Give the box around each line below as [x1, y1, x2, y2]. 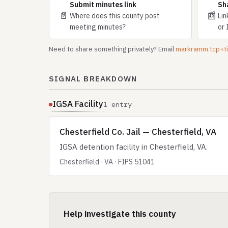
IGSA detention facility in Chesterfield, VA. [60, 142, 208, 152]
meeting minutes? [70, 22, 126, 32]
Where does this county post [70, 11, 160, 20]
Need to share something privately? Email [49, 45, 176, 53]
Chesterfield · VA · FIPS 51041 [60, 157, 155, 166]
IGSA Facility [52, 98, 103, 109]
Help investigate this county [64, 208, 176, 219]
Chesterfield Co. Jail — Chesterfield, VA [60, 126, 216, 137]
